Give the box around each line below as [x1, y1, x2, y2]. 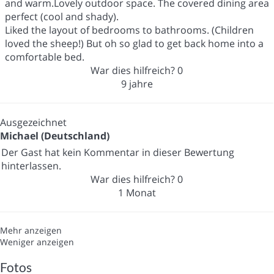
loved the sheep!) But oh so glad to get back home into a [5, 36, 264, 50]
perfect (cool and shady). [5, 9, 119, 23]
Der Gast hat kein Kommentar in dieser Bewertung [1, 145, 234, 159]
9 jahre [120, 76, 153, 91]
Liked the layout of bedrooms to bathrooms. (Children [5, 23, 254, 37]
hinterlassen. [1, 158, 61, 172]
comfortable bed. [5, 50, 84, 64]
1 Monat [117, 185, 156, 199]
